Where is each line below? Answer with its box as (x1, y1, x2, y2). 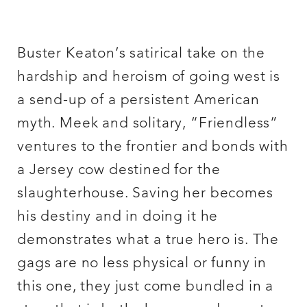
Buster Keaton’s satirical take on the (17, 46, 266, 61)
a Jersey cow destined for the (17, 162, 221, 177)
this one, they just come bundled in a (17, 279, 274, 294)
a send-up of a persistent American (17, 93, 260, 108)
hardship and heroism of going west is (17, 69, 281, 84)
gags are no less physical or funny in (17, 256, 267, 271)
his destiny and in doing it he (17, 209, 219, 224)
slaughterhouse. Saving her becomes (17, 186, 273, 201)
